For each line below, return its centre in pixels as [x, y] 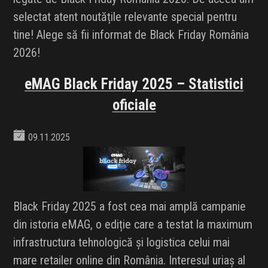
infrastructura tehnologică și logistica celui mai [122, 243]
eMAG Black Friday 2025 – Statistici [134, 84]
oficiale [134, 105]
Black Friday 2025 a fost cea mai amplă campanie [130, 207]
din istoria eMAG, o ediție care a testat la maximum [133, 225]
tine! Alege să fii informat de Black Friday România [131, 35]
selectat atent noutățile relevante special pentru [125, 17]
